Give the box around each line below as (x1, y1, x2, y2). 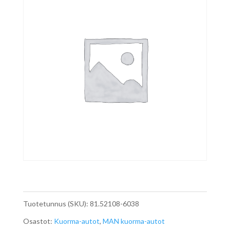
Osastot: (23, 217, 54, 226)
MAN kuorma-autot (102, 217, 165, 226)
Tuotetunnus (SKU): (23, 199, 90, 208)
